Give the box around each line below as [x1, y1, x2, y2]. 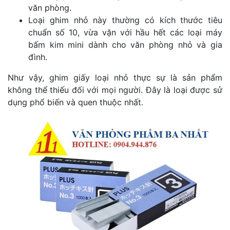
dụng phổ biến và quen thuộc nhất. [8, 97, 143, 108]
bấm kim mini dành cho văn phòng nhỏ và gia [28, 40, 222, 50]
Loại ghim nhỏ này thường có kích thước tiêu [28, 15, 222, 26]
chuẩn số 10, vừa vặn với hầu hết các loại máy [28, 27, 222, 38]
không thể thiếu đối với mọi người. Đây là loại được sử [8, 85, 222, 95]
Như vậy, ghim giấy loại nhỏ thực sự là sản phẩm [8, 72, 222, 83]
